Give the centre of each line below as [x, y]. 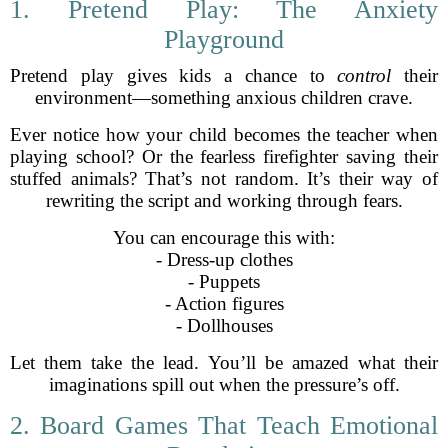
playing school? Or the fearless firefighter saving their [224, 156]
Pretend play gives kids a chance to [174, 75]
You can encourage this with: [224, 237]
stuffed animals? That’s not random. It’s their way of [224, 178]
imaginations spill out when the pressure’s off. [224, 384]
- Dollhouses [224, 325]
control [364, 75]
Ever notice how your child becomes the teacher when [224, 134]
